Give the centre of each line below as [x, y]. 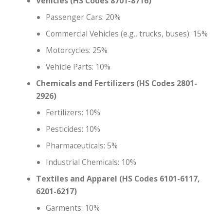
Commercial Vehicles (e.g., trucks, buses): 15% [127, 33]
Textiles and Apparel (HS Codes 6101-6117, [118, 178]
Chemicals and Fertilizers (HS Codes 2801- [117, 83]
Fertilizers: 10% [73, 112]
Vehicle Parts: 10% [78, 66]
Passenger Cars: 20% [83, 17]
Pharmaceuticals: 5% [82, 145]
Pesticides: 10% [73, 129]
